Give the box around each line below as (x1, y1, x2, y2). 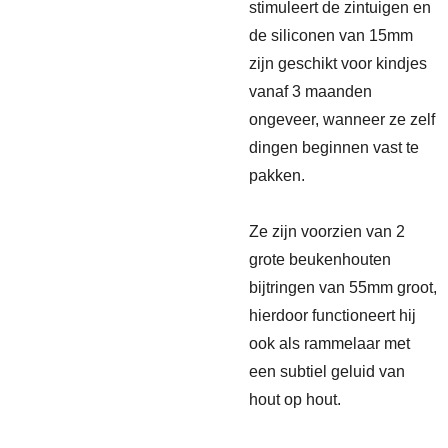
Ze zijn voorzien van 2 (249, 223, 405, 240)
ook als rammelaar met (249, 335, 410, 352)
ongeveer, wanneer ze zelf (249, 111, 435, 128)
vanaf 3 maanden (249, 83, 372, 100)
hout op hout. (249, 391, 341, 408)
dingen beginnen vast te (249, 139, 419, 156)
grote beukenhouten (249, 251, 391, 268)
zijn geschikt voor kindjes (249, 55, 427, 72)
